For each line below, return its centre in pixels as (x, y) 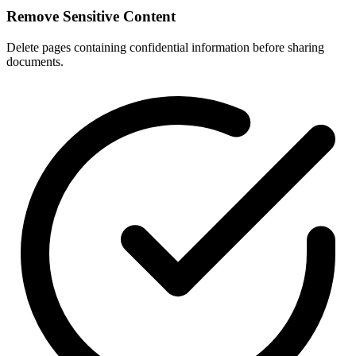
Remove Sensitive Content (91, 16)
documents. (35, 61)
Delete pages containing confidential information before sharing (165, 47)
